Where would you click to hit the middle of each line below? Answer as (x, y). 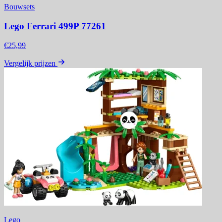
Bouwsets (19, 7)
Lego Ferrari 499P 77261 (55, 26)
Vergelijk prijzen (30, 63)
